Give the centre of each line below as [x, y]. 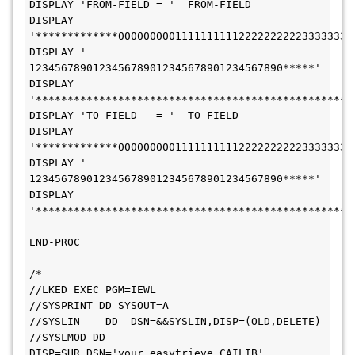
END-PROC [55, 242]
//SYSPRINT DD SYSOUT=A [99, 305]
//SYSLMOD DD [67, 337]
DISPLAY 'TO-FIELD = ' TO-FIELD [134, 115]
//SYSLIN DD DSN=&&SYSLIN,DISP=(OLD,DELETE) [175, 321]
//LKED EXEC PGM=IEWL [93, 290]
